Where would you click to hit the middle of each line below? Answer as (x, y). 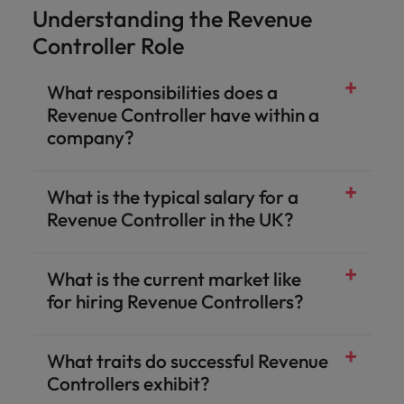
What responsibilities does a (162, 92)
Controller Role (108, 46)
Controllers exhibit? (129, 383)
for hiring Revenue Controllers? (175, 301)
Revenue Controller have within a (183, 115)
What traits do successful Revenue (188, 361)
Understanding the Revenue (172, 19)
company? (91, 137)
